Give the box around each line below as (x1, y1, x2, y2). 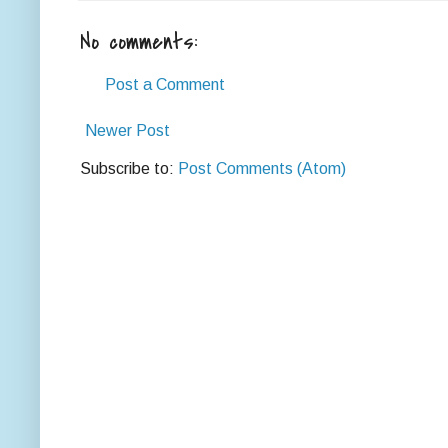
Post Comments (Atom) (178, 159, 346, 177)
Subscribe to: (80, 159, 178, 177)
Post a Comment (105, 75, 225, 93)
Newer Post (85, 121, 170, 139)
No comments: (80, 25, 197, 58)
